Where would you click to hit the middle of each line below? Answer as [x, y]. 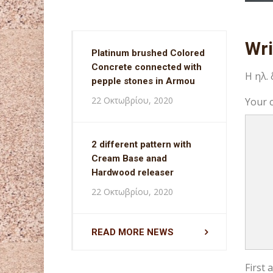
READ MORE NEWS [133, 232]
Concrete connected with [147, 67]
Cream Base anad [129, 158]
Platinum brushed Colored [148, 53]
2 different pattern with [141, 144]
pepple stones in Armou [143, 81]
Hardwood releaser [133, 172]
